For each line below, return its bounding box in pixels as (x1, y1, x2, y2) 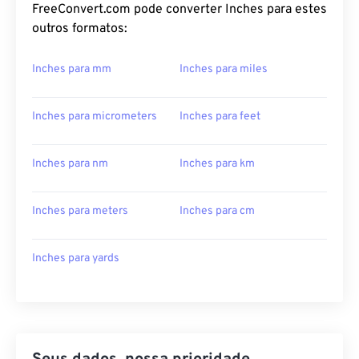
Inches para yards (32, 252, 119, 266)
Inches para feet (179, 110, 260, 124)
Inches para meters (32, 204, 128, 219)
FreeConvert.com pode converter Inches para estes (32, 2, 327, 18)
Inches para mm (32, 63, 111, 77)
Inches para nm (32, 157, 108, 171)
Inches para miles (179, 63, 268, 77)
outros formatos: (32, 21, 127, 38)
